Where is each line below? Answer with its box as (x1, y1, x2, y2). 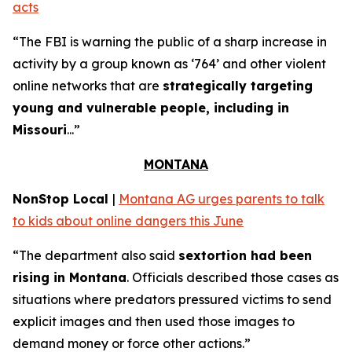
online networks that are (13, 78, 163, 93)
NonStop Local (13, 191, 112, 207)
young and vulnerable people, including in (13, 100, 289, 115)
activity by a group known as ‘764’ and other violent (13, 56, 326, 71)
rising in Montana (13, 269, 126, 285)
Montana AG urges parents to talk (119, 191, 324, 207)
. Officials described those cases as (126, 269, 339, 285)
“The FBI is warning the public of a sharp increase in (13, 34, 327, 49)
